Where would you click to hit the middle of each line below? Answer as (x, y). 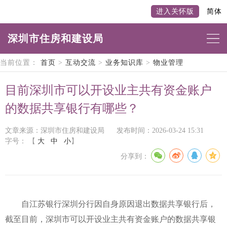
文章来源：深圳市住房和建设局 (55, 130)
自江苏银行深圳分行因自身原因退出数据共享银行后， (110, 204)
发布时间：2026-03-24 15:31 (160, 130)
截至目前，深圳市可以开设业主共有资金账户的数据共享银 (110, 219)
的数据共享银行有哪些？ (72, 108)
